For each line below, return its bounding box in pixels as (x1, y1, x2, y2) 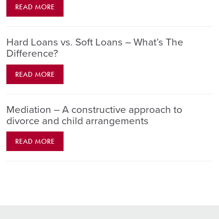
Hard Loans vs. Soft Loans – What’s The (6, 36, 184, 49)
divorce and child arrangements (6, 114, 149, 127)
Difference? (6, 47, 59, 60)
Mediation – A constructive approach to (6, 103, 183, 116)
